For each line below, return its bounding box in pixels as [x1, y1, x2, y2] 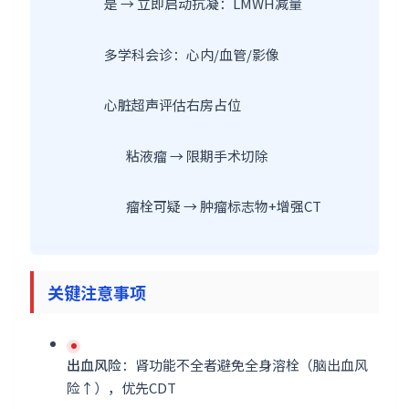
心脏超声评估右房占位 [104, 95, 241, 114]
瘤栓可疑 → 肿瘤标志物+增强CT [126, 196, 321, 215]
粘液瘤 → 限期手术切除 [126, 145, 268, 165]
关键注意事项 [47, 280, 146, 304]
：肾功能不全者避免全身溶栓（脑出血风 [121, 354, 368, 374]
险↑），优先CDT [67, 377, 176, 397]
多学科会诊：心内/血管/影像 [104, 44, 279, 64]
